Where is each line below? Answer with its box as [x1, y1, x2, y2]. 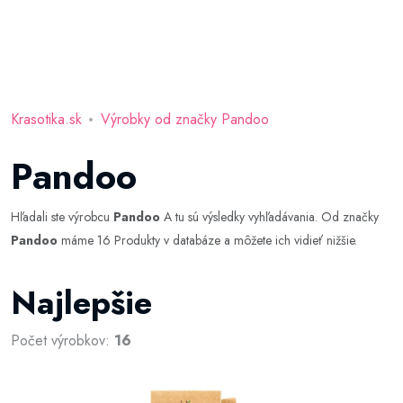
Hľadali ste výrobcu [11, 208, 113, 226]
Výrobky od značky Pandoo [101, 109, 269, 130]
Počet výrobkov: [11, 330, 114, 351]
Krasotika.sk [11, 109, 82, 130]
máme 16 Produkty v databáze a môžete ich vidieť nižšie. [58, 231, 357, 249]
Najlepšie [11, 279, 152, 327]
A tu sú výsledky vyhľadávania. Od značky [160, 208, 379, 226]
